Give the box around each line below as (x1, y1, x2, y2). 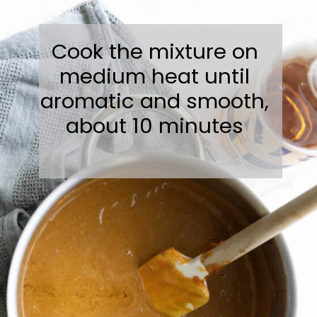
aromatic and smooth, (40, 86, 270, 115)
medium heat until (59, 61, 250, 91)
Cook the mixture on (51, 36, 258, 66)
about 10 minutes (66, 110, 244, 140)
